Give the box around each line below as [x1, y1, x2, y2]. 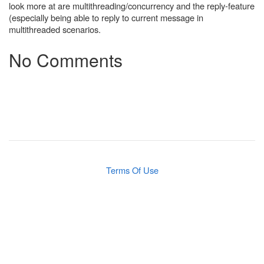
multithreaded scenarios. [9, 23, 101, 36]
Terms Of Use [105, 164, 159, 177]
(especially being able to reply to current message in [9, 11, 203, 24]
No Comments [9, 47, 123, 73]
